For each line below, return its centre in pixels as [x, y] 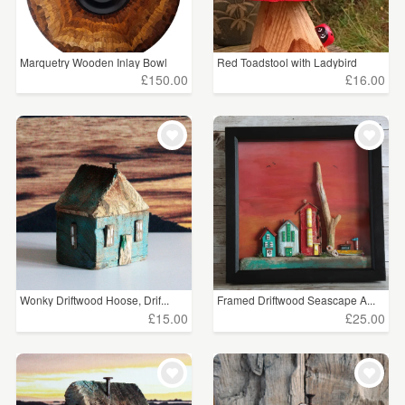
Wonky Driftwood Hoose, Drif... [94, 300]
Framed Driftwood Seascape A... [297, 300]
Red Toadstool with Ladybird [287, 61]
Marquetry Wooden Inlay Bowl [94, 61]
